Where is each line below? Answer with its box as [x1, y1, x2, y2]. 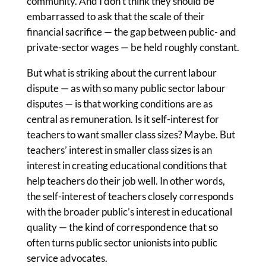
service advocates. [26, 252, 107, 264]
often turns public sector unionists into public [26, 236, 217, 249]
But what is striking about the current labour [26, 66, 217, 79]
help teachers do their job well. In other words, [26, 175, 225, 187]
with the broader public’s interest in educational [26, 205, 232, 218]
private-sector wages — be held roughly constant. [26, 41, 239, 53]
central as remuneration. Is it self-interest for [26, 113, 219, 125]
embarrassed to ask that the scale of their [26, 10, 205, 23]
